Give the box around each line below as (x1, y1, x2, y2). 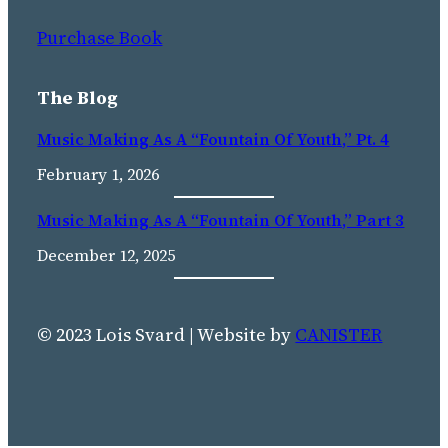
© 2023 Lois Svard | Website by (37, 321, 296, 347)
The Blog (37, 84, 119, 110)
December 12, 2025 (37, 244, 176, 267)
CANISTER (295, 321, 383, 347)
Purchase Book (37, 24, 163, 50)
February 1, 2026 (37, 162, 160, 185)
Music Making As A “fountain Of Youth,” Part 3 (37, 209, 405, 232)
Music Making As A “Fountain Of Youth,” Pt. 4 (37, 127, 390, 150)
